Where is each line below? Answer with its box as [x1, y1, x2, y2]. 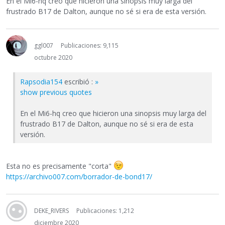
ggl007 [34, 41, 53, 50]
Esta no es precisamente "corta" [6, 161, 114, 171]
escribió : [62, 76, 95, 86]
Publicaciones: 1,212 [76, 206, 134, 215]
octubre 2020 [34, 53, 72, 62]
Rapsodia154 [20, 76, 62, 86]
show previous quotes [20, 87, 92, 97]
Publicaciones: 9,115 [61, 41, 119, 50]
